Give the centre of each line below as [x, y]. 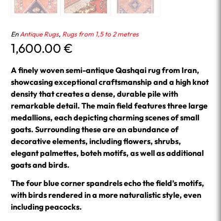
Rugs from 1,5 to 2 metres [101, 34]
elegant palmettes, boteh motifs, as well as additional [108, 153]
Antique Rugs [39, 34]
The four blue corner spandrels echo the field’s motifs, [108, 183]
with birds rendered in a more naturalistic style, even [106, 195]
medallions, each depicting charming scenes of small [105, 117]
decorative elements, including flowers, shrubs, [96, 141]
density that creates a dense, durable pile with [95, 93]
